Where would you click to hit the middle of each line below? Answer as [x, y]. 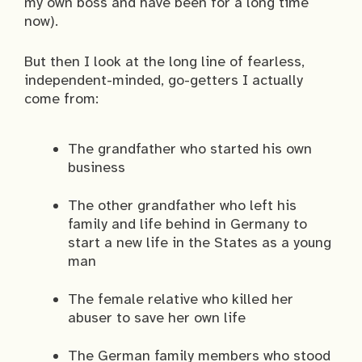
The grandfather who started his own [190, 149]
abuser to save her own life [157, 318]
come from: [61, 99]
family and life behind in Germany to [187, 224]
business [97, 168]
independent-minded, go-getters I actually [164, 80]
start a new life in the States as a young [200, 243]
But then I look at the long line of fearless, [164, 62]
